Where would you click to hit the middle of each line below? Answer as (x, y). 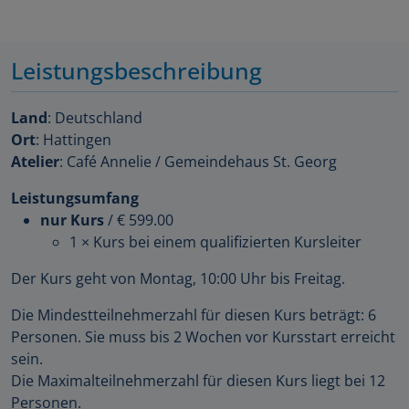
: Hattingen (73, 140)
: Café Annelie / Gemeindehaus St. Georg (198, 162)
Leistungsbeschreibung (136, 71)
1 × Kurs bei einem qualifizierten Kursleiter (215, 242)
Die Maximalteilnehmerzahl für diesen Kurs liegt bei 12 (198, 381)
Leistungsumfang (75, 199)
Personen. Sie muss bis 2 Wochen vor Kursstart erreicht (203, 337)
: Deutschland (95, 118)
